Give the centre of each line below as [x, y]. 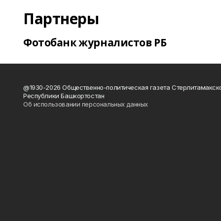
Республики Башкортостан [64, 96]
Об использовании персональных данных [86, 104]
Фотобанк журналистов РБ [95, 42]
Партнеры [61, 18]
